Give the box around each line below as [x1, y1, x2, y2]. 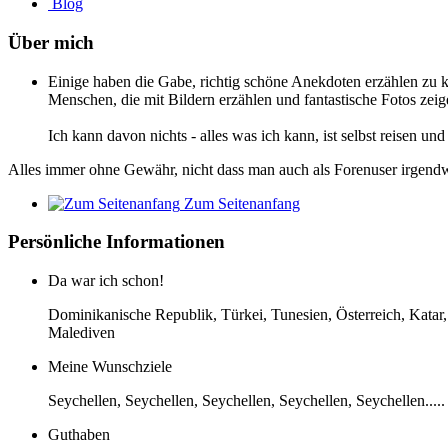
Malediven [48, 324, 115, 341]
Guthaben [48, 426, 110, 443]
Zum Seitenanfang [184, 194, 300, 212]
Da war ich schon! [48, 272, 164, 289]
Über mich [8, 31, 94, 53]
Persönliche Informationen [8, 231, 225, 253]
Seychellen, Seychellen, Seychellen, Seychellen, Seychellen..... [48, 392, 445, 409]
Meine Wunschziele [48, 358, 172, 375]
